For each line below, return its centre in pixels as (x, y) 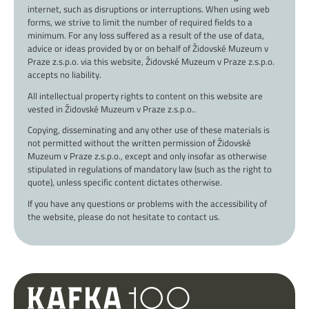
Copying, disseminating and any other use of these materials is (149, 130)
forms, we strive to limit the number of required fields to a (140, 22)
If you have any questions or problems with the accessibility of (147, 204)
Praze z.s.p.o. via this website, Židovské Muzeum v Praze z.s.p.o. (151, 62)
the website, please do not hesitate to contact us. (124, 217)
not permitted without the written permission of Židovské (139, 143)
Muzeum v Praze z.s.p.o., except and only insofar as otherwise (147, 156)
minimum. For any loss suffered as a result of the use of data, (146, 36)
